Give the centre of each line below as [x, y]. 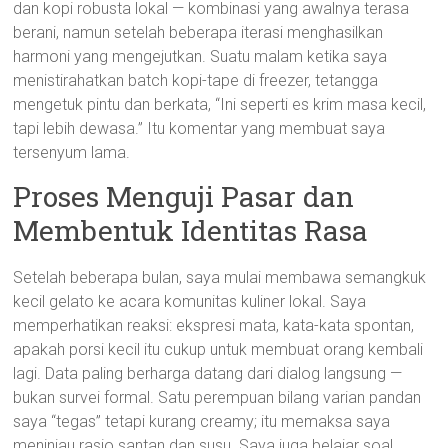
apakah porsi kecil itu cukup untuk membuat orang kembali [218, 349]
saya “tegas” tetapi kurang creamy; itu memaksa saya [202, 421]
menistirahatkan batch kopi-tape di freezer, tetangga [196, 80]
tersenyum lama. [72, 152]
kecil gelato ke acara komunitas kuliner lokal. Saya [190, 301]
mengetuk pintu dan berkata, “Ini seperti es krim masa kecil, [220, 104]
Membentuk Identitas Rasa [191, 230]
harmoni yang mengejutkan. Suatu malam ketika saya [200, 56]
